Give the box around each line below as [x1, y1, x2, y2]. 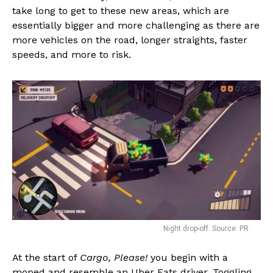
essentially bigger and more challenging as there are [12, 19, 260, 32]
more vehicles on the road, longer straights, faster [12, 34, 247, 46]
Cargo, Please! [80, 252, 147, 264]
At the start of [12, 252, 80, 264]
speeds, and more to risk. [12, 49, 131, 61]
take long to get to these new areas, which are [12, 5, 229, 17]
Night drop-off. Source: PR [163, 224, 249, 233]
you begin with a [147, 252, 228, 264]
